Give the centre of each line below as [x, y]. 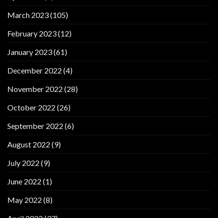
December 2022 [35, 70]
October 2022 [31, 107]
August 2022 [29, 144]
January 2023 [30, 52]
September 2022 [35, 126]
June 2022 [24, 181]
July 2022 [23, 163]
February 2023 [32, 33]
